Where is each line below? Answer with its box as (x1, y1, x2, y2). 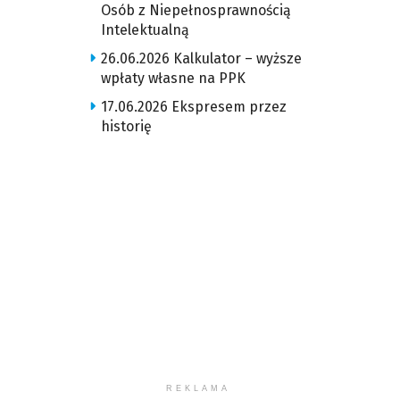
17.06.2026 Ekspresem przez (100, 98, 287, 115)
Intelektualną (100, 21, 189, 38)
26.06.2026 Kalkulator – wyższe (100, 50, 302, 67)
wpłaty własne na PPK (100, 70, 246, 87)
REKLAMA (166, 384, 231, 393)
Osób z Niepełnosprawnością (100, 2, 291, 19)
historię (100, 118, 152, 135)
